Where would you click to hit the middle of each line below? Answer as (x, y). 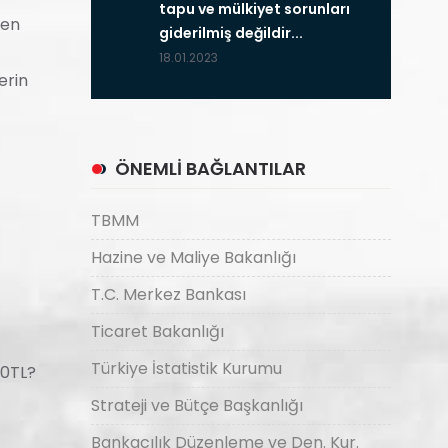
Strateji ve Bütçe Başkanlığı (197, 405)
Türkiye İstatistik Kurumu (186, 368)
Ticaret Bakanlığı (157, 331)
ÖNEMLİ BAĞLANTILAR (210, 168)
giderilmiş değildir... (231, 33)
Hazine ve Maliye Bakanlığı (193, 257)
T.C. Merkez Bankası (168, 294)
